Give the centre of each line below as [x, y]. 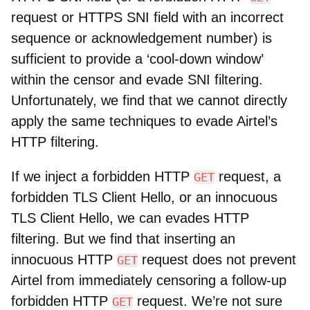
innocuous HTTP [64, 259]
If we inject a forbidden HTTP [102, 176]
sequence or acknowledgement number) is [142, 38]
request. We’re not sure [208, 301]
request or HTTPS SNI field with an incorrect [147, 17]
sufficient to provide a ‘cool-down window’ [137, 58]
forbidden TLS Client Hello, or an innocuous [144, 197]
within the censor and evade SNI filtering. [137, 79]
